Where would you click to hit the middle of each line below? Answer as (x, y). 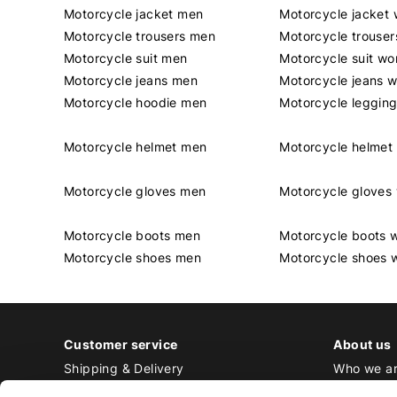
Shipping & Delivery (124, 369)
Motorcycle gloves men (135, 191)
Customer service (121, 345)
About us (362, 345)
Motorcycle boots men (132, 236)
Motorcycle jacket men (134, 14)
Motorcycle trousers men (140, 36)
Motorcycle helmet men (136, 147)
